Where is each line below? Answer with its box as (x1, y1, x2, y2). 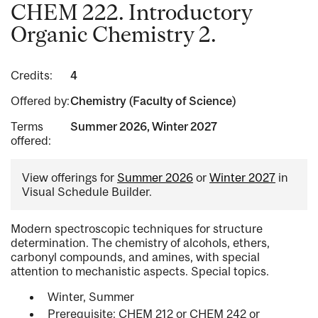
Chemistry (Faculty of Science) (70, 94, 236, 109)
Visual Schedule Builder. (22, 185, 152, 199)
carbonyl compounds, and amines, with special (11, 250, 260, 265)
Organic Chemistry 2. (11, 22, 216, 47)
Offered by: (11, 94, 70, 109)
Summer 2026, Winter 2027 (70, 119, 217, 134)
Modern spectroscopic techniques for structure (11, 221, 263, 236)
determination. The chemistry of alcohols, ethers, (11, 236, 270, 251)
